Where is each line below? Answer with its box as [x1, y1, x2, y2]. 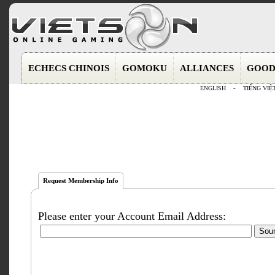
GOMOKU [122, 63, 167, 73]
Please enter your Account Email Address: [38, 210, 226, 222]
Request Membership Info [43, 177, 118, 184]
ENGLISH [199, 85, 226, 91]
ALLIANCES [180, 63, 234, 73]
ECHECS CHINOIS [28, 63, 109, 73]
